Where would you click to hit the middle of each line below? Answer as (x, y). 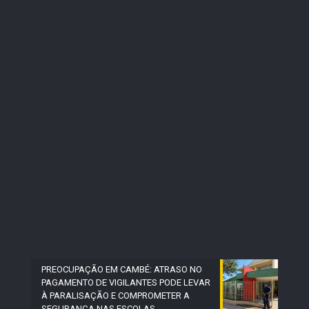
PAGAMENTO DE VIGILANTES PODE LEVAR (126, 282)
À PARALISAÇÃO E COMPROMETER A (116, 295)
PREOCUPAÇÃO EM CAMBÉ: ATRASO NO (122, 269)
